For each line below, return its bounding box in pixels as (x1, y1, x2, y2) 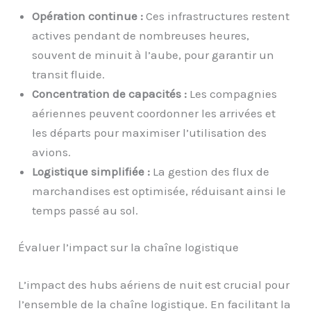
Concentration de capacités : (32, 86, 187, 101)
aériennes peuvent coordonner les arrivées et (32, 106, 276, 120)
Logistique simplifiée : (32, 164, 151, 178)
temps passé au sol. (32, 203, 139, 217)
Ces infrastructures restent (143, 8, 290, 23)
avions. (32, 144, 72, 159)
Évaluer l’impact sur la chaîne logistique (18, 240, 239, 255)
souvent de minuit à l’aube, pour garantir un (32, 47, 275, 62)
